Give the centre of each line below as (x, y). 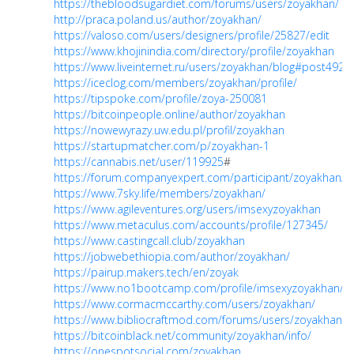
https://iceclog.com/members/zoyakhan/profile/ (175, 83)
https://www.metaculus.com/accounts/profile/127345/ (191, 225)
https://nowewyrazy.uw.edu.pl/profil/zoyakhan (169, 130)
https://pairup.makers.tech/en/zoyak (146, 272)
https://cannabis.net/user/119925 (139, 162)
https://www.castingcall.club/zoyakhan (149, 241)
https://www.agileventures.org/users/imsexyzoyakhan (187, 209)
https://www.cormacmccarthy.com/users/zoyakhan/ (185, 304)
